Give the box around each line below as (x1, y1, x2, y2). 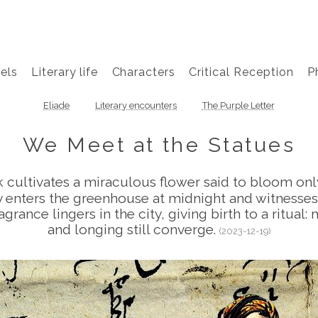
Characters (111, 65, 176, 79)
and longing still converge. (47, 221, 219, 237)
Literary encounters (95, 100, 177, 111)
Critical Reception (189, 65, 294, 79)
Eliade (43, 100, 70, 111)
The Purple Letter (202, 100, 275, 111)
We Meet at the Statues (22, 132, 296, 157)
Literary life (31, 65, 99, 79)
